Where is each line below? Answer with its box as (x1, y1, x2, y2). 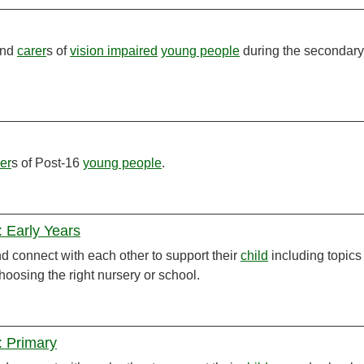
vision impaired (70, 44, 158, 58)
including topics (268, 249, 362, 263)
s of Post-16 (11, 156, 83, 171)
